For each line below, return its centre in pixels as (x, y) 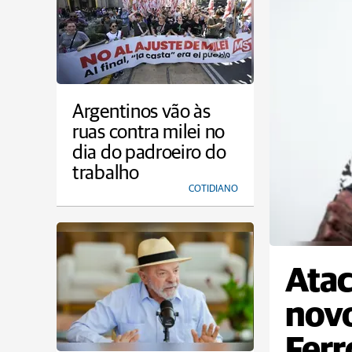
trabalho (106, 173)
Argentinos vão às (141, 112)
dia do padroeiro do (149, 153)
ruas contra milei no (148, 132)
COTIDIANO (214, 189)
